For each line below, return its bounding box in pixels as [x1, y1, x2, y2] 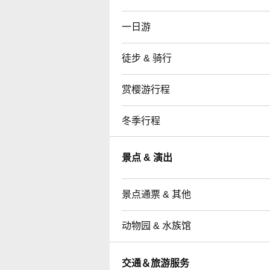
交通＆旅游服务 [122, 257, 189, 268]
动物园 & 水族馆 [122, 220, 191, 231]
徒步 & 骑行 [122, 52, 172, 63]
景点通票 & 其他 [122, 189, 191, 199]
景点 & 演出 [122, 152, 172, 163]
